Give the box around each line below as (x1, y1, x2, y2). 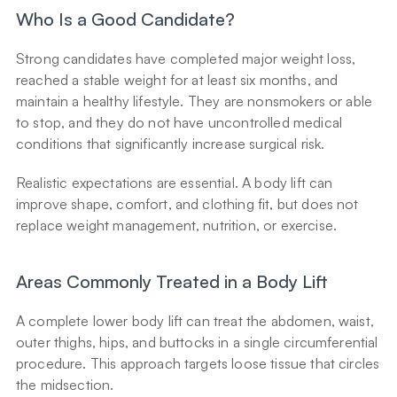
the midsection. (16, 376, 114, 394)
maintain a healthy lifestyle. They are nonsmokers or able (16, 92, 373, 111)
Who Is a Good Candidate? (16, 8, 235, 31)
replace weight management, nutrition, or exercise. (16, 216, 338, 235)
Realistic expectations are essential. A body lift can (16, 174, 333, 192)
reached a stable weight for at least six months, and (16, 71, 339, 90)
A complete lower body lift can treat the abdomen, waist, (16, 312, 374, 331)
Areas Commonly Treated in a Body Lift (16, 270, 328, 293)
